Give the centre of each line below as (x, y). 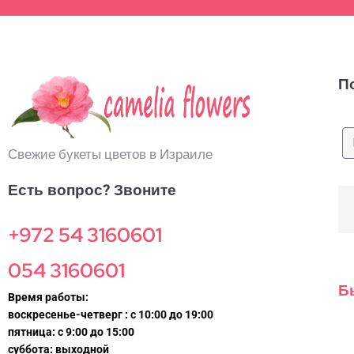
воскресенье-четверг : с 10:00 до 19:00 (111, 315)
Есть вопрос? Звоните (92, 191)
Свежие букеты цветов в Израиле (110, 155)
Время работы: (48, 298)
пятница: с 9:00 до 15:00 (71, 332)
